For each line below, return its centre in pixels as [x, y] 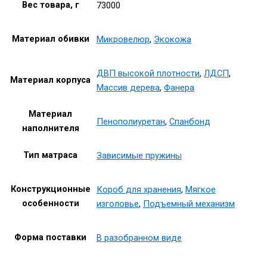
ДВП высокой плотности [148, 73]
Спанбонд [190, 121]
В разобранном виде [139, 237]
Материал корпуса [50, 80]
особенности [50, 204]
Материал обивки [50, 39]
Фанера [179, 87]
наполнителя [50, 128]
